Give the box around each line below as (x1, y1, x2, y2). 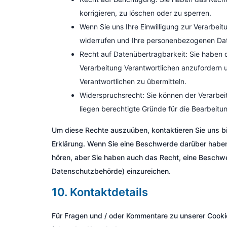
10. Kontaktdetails (52, 185, 148, 199)
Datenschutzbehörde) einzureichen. (52, 167, 171, 175)
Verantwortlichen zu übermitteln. (80, 77, 186, 86)
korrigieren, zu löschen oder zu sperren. (80, 9, 211, 17)
